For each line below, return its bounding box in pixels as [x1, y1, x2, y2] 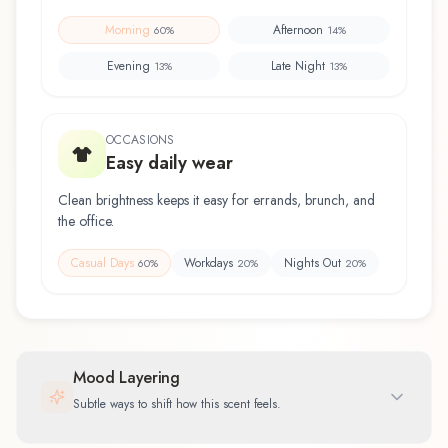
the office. [58, 210, 114, 231]
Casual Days [71, 253, 134, 272]
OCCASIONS [106, 130, 175, 149]
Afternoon [272, 20, 323, 39]
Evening [106, 56, 150, 75]
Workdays [184, 253, 233, 272]
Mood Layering [73, 365, 180, 389]
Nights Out [284, 253, 341, 272]
